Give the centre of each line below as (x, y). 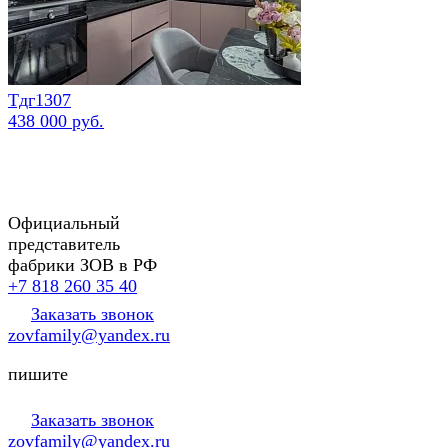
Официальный (64, 222)
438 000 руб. (56, 120)
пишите (38, 373)
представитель (64, 243)
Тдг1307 (39, 99)
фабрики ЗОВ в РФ (82, 264)
